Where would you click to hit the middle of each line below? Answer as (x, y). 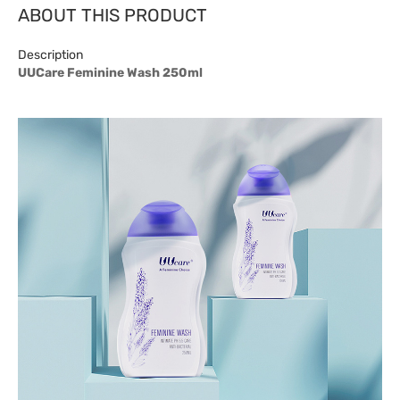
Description (50, 55)
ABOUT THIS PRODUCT (112, 15)
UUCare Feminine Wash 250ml (110, 73)
